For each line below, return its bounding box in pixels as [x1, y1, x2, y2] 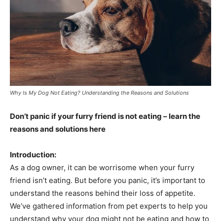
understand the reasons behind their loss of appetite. [10, 188, 195, 198]
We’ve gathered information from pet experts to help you [10, 201, 208, 211]
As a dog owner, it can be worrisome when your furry [10, 162, 194, 172]
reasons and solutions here [10, 124, 106, 134]
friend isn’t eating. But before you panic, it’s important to [10, 175, 205, 185]
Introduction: [10, 149, 56, 159]
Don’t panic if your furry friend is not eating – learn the [10, 111, 200, 121]
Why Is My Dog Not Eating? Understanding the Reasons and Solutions [10, 89, 189, 96]
